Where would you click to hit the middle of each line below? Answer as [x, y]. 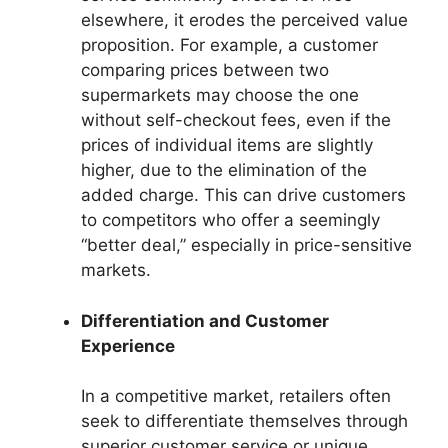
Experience [128, 345]
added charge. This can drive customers [243, 195]
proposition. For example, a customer [229, 45]
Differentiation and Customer [205, 320]
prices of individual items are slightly [227, 145]
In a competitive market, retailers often [236, 396]
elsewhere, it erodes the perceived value [244, 20]
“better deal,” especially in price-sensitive [246, 245]
